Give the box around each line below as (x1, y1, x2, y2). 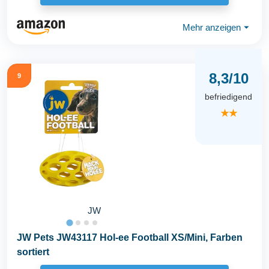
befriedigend (205, 91, 252, 101)
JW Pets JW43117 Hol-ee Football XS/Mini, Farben (17, 232, 243, 243)
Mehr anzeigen (183, 22, 241, 32)
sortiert (17, 247, 49, 258)
